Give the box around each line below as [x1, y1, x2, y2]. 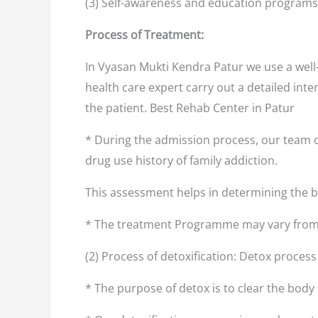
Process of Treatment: [85, 27, 204, 43]
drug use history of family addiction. [85, 153, 278, 168]
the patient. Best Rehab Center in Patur [85, 100, 297, 116]
